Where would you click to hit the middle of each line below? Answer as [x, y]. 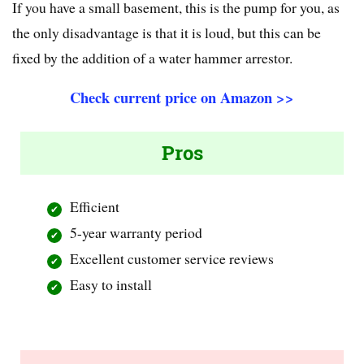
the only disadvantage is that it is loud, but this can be [167, 33]
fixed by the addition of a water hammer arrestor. [152, 58]
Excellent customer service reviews [172, 259]
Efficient [95, 207]
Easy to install [111, 285]
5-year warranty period [136, 233]
